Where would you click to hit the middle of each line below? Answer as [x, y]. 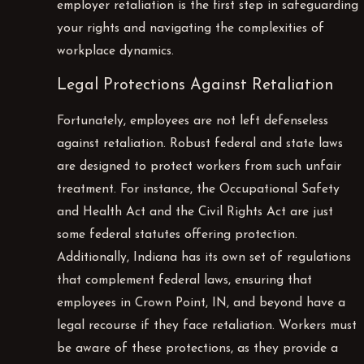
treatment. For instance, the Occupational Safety [199, 190]
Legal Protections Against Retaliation [195, 86]
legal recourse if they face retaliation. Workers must [207, 326]
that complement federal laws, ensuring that [185, 281]
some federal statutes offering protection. [178, 235]
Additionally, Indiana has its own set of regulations [204, 258]
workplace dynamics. [116, 51]
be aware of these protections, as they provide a [198, 349]
